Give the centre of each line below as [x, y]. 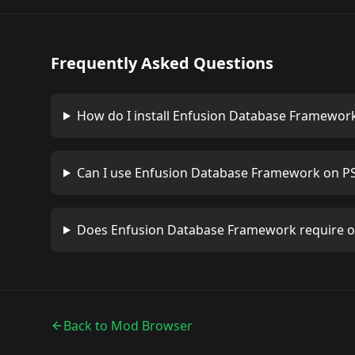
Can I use [105, 172]
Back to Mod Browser [128, 325]
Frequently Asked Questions [162, 63]
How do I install [124, 115]
